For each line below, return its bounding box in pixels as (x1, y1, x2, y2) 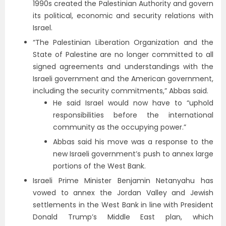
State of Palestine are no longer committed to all (33, 49, 213, 60)
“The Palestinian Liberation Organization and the (33, 37, 213, 47)
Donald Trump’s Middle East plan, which (33, 212, 213, 222)
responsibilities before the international (53, 110, 213, 120)
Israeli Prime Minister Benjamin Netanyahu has (33, 176, 213, 186)
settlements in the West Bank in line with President (33, 200, 213, 210)
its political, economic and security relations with (33, 11, 213, 21)
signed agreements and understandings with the (33, 62, 213, 72)
